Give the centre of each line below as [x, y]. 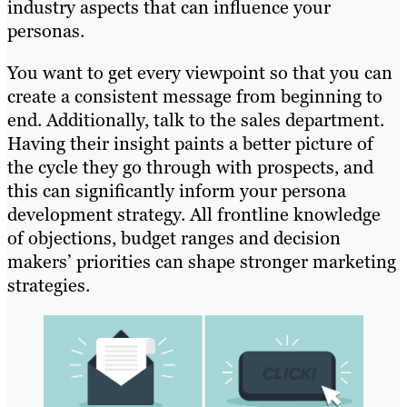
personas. [48, 31]
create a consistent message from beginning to [195, 97]
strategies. [49, 286]
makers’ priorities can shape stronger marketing [202, 262]
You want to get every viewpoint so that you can [200, 73]
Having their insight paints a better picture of [190, 144]
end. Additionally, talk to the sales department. [196, 120]
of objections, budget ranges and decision [174, 238]
